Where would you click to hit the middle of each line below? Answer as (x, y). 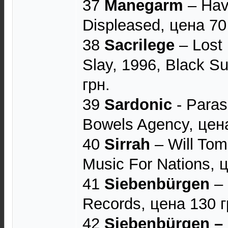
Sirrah (127, 144)
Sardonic (138, 105)
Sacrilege (139, 45)
